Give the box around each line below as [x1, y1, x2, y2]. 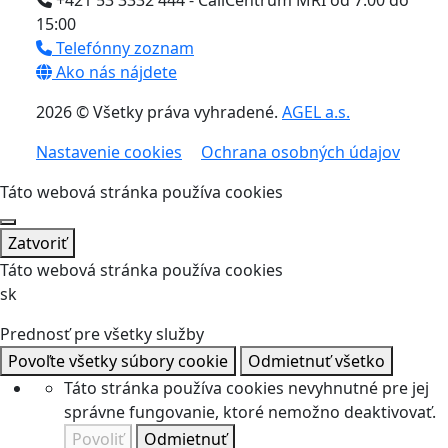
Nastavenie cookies [36, 141, 182, 164]
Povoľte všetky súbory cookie [8, 350, 228, 373]
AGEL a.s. [282, 101, 350, 124]
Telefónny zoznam [52, 37, 194, 60]
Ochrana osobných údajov [201, 141, 400, 164]
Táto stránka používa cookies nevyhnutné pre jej [64, 377, 429, 400]
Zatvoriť [8, 232, 67, 255]
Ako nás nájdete [52, 61, 177, 84]
